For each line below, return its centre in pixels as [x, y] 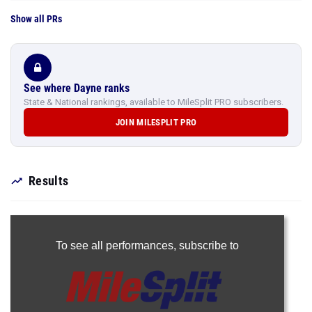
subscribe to [209, 245]
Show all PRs [36, 19]
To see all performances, [117, 245]
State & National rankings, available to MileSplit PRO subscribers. [154, 102]
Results [49, 181]
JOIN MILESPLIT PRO [156, 122]
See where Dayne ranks [77, 88]
